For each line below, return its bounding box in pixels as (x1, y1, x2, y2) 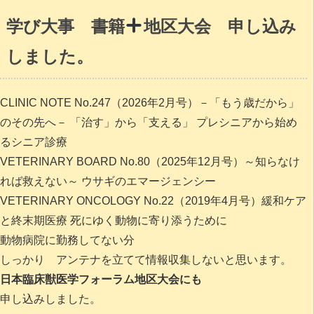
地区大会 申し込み (144, 17, 297, 36)
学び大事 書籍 (6, 17, 125, 36)
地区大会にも (135, 273, 202, 285)
